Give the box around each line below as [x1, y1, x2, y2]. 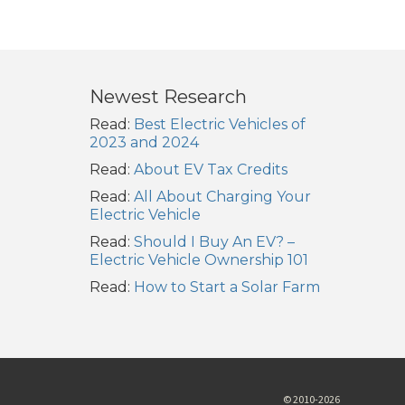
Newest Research [89, 85, 247, 108]
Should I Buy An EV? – [133, 232, 295, 250]
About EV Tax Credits [133, 160, 287, 178]
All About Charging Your [133, 187, 311, 205]
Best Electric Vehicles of [133, 115, 306, 133]
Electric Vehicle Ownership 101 [89, 250, 308, 268]
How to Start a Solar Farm [133, 278, 320, 296]
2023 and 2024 [89, 133, 199, 151]
